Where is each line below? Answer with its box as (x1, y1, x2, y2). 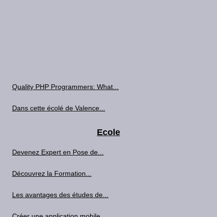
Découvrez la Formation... (12, 170, 92, 177)
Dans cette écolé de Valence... (12, 104, 105, 112)
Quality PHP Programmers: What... (12, 83, 119, 91)
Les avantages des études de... (12, 191, 108, 199)
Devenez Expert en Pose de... (12, 148, 104, 156)
